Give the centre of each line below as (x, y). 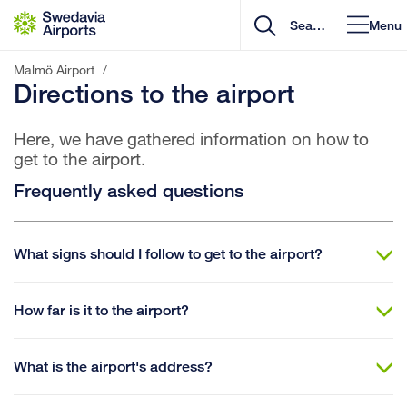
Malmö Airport (54, 69)
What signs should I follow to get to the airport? (168, 254)
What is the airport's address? (113, 367)
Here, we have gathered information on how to (191, 139)
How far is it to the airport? (101, 310)
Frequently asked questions (129, 190)
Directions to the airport (154, 93)
